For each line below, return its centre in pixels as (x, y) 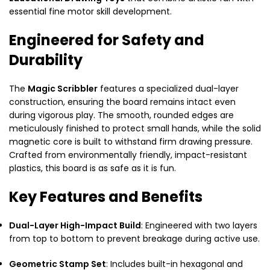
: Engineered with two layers (199, 225)
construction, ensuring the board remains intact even (122, 102)
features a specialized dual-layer (168, 88)
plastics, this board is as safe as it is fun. (93, 168)
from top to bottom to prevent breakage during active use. (134, 238)
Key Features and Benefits (106, 196)
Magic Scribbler (63, 88)
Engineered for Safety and (107, 40)
